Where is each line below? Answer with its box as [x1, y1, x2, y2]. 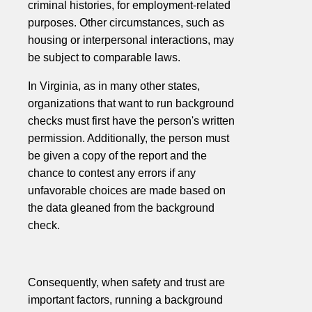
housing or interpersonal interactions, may [28, 34, 234, 47]
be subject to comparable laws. [28, 52, 180, 64]
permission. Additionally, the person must [28, 132, 229, 145]
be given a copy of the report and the [28, 150, 207, 162]
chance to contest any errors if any [28, 167, 196, 180]
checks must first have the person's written [28, 115, 235, 127]
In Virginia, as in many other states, [28, 80, 200, 93]
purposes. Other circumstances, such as [28, 17, 224, 29]
